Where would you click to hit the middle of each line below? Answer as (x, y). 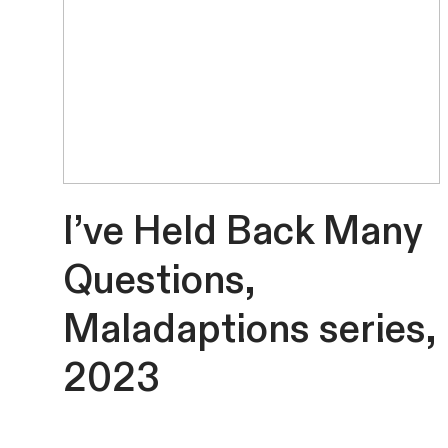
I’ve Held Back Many (243, 229)
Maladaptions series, (249, 327)
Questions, (159, 278)
